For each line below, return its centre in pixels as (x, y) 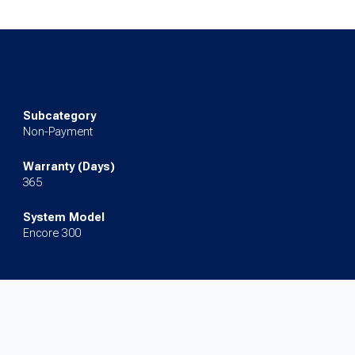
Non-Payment (57, 132)
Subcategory (59, 116)
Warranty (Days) (69, 167)
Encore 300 (52, 234)
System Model (63, 218)
